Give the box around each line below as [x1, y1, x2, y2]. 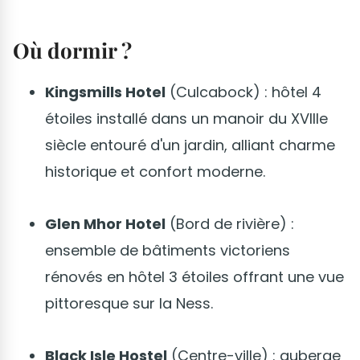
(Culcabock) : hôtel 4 [166, 81, 321, 102]
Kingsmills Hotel [45, 81, 166, 102]
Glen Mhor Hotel [45, 213, 166, 234]
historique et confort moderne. [45, 161, 265, 182]
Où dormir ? [13, 35, 132, 64]
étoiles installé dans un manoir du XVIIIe [45, 108, 328, 129]
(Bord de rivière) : [166, 213, 294, 234]
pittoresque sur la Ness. [45, 292, 213, 313]
